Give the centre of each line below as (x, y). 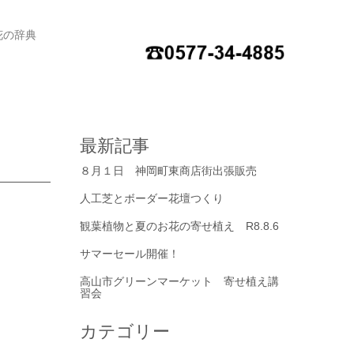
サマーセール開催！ (129, 253)
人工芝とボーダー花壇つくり (151, 198)
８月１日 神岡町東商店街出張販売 (168, 170)
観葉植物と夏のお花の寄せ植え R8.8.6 (179, 226)
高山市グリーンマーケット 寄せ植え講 (179, 281)
